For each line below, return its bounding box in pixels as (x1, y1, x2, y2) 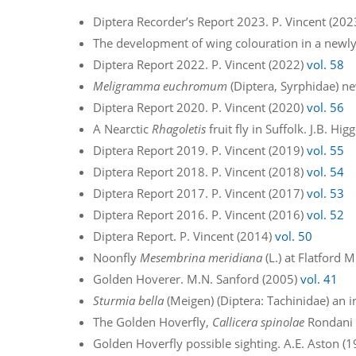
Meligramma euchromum (93, 77, 228, 94)
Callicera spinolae (212, 313, 305, 330)
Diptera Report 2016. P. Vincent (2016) (93, 206, 308, 222)
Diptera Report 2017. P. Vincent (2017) (93, 184, 308, 201)
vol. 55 (307, 141, 345, 158)
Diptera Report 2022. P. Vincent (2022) (93, 56, 308, 72)
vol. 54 (307, 163, 345, 180)
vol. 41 (300, 270, 339, 287)
